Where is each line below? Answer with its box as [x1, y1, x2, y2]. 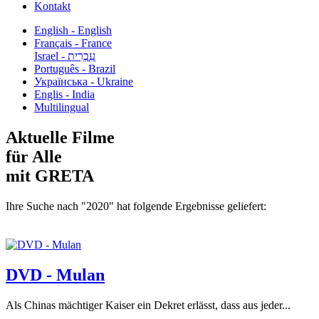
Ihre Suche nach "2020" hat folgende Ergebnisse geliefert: [6, 199, 266, 212]
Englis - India [34, 88, 95, 100]
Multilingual [34, 101, 89, 113]
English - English [34, 24, 112, 36]
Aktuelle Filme [6, 127, 115, 147]
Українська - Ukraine [34, 75, 133, 88]
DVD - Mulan [6, 265, 105, 284]
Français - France [34, 37, 112, 49]
